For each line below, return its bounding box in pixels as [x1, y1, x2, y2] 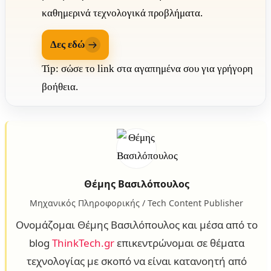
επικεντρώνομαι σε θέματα [114, 235, 244, 250]
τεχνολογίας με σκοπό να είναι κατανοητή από [26, 253, 247, 268]
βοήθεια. [42, 80, 78, 93]
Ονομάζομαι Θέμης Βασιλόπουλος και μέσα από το [15, 217, 258, 232]
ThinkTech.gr [51, 235, 114, 250]
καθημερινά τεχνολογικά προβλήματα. [42, 7, 203, 19]
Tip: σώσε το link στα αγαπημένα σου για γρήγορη [42, 62, 253, 74]
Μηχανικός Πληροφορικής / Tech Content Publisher [30, 197, 243, 209]
